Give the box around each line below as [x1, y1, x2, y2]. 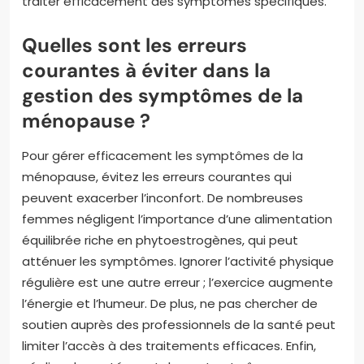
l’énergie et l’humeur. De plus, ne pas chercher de [22, 295, 318, 313]
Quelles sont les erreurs [22, 32, 247, 58]
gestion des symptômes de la [22, 83, 303, 109]
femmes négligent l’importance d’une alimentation [22, 210, 332, 228]
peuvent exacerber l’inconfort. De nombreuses [22, 189, 303, 207]
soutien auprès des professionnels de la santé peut [22, 316, 336, 334]
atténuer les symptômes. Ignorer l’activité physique [22, 253, 334, 271]
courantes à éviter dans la [22, 58, 271, 84]
